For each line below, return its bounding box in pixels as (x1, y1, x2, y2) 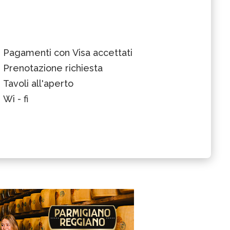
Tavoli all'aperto (3, 78, 73, 89)
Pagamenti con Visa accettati (3, 47, 132, 58)
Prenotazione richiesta (3, 62, 103, 73)
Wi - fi (3, 93, 28, 104)
